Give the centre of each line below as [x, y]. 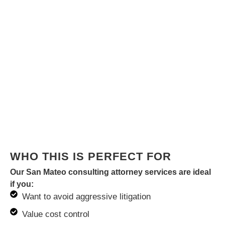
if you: [22, 184]
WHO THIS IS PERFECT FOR [91, 156]
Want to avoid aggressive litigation [86, 196]
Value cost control [55, 214]
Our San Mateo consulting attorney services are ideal [110, 172]
